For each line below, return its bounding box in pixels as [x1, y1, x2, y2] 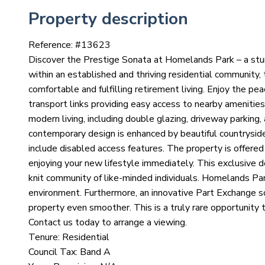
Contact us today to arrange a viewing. [28, 215, 187, 229]
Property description [28, 7, 188, 30]
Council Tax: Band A [28, 245, 111, 258]
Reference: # [28, 38, 81, 51]
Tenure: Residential [28, 230, 109, 244]
